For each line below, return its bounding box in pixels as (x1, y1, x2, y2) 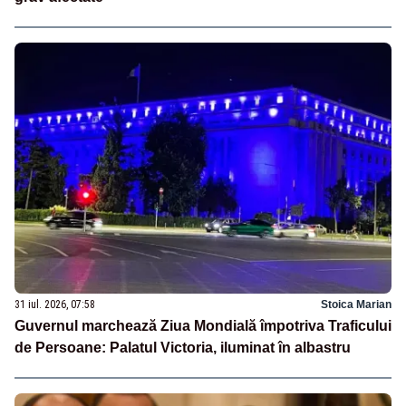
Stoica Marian (321, 297, 391, 311)
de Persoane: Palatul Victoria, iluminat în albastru (14, 339, 351, 355)
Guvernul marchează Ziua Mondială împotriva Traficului (14, 317, 391, 333)
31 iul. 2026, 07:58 (14, 297, 95, 311)
